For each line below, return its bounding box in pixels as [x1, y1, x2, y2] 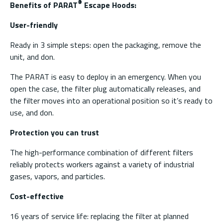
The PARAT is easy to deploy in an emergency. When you [10, 71, 201, 83]
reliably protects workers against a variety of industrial [10, 158, 194, 171]
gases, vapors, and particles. [10, 170, 105, 183]
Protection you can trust [10, 126, 99, 139]
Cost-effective [10, 190, 64, 203]
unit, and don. [10, 51, 55, 63]
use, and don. [10, 107, 54, 119]
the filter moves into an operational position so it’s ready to [10, 95, 213, 107]
